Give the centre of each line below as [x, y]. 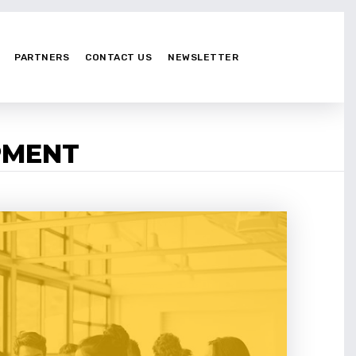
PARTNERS [42, 57]
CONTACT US [118, 57]
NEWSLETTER [203, 57]
